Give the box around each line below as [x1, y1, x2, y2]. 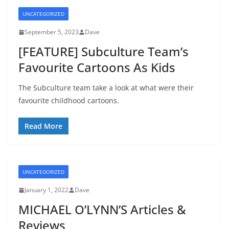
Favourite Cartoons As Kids [18, 59, 175, 76]
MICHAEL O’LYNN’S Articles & [18, 201, 186, 218]
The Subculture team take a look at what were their [18, 83, 194, 93]
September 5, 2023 [25, 28, 79, 37]
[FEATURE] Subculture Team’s [18, 43, 189, 60]
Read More [25, 121, 62, 131]
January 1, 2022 [25, 186, 68, 195]
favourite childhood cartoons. [18, 96, 119, 106]
